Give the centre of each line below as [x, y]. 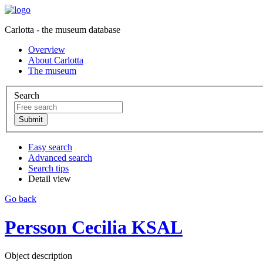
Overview [47, 50]
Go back [21, 198]
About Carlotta [56, 60]
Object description [38, 256]
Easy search [50, 147]
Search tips [48, 168]
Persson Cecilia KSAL [94, 227]
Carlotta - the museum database [63, 30]
